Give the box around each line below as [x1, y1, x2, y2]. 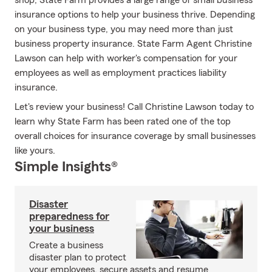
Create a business [29, 240, 103, 250]
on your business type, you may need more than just [15, 24, 233, 34]
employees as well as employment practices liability [15, 68, 226, 78]
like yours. [15, 146, 55, 155]
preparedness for [29, 211, 109, 222]
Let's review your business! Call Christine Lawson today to [15, 102, 254, 112]
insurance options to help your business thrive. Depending [15, 10, 255, 19]
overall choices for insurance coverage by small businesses [15, 131, 256, 141]
